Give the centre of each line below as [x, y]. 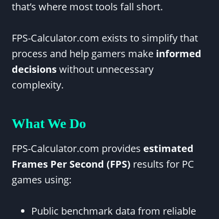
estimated [168, 148]
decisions [34, 69]
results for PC [162, 164]
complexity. [38, 85]
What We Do [49, 123]
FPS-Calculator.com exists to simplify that [105, 38]
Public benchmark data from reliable [114, 211]
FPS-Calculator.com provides [77, 148]
